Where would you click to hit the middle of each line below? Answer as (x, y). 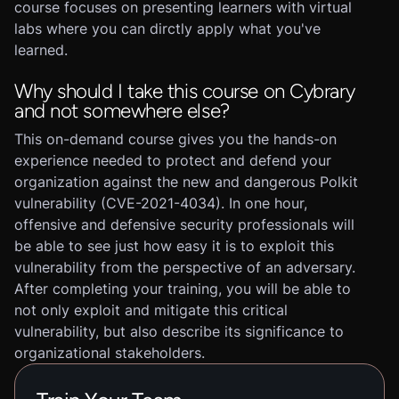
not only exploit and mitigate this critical (151, 310)
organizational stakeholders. (110, 353)
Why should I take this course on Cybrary (185, 91)
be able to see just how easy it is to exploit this (174, 246)
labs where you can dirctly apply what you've (167, 28)
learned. (41, 50)
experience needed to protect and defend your (173, 160)
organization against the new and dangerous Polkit (186, 182)
